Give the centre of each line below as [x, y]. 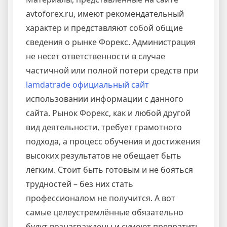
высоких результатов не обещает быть [104, 156]
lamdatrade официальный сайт [87, 85]
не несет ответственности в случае [96, 56]
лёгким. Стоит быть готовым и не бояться [109, 170]
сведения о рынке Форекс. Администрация [111, 42]
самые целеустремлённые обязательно [105, 213]
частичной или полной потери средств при [112, 71]
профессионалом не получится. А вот [101, 198]
